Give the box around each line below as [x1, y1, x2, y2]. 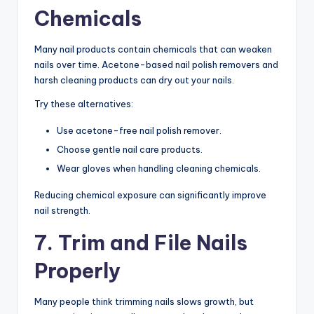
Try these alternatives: [34, 97, 133, 109]
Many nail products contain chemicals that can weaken [34, 43, 272, 55]
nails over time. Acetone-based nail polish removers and [34, 58, 278, 70]
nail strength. [34, 204, 90, 216]
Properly [34, 257, 121, 284]
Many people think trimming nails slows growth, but [34, 295, 254, 307]
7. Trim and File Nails [34, 229, 247, 256]
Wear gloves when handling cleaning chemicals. [57, 162, 261, 174]
